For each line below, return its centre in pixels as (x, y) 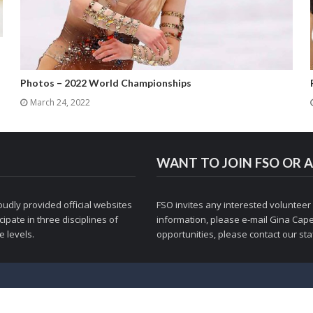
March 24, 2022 (60, 103)
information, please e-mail (213, 219)
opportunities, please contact (219, 234)
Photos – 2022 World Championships (105, 83)
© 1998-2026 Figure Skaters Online (156, 293)
